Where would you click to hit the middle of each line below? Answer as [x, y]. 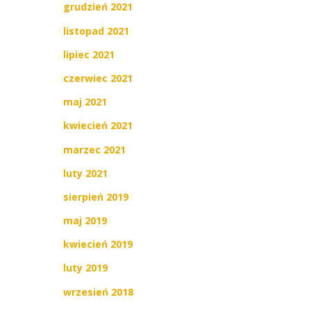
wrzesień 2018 [98, 292]
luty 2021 [85, 173]
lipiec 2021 [89, 54]
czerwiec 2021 [98, 78]
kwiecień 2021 [98, 126]
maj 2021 [85, 102]
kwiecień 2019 [98, 244]
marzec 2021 [94, 149]
